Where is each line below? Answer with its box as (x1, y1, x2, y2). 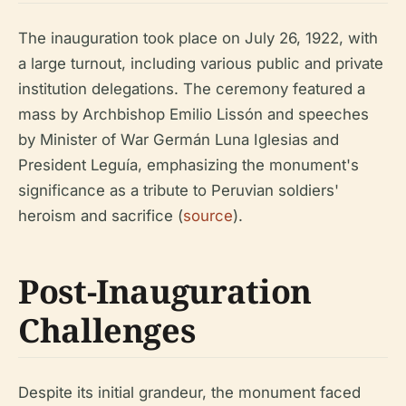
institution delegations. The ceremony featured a (18, 80, 365, 99)
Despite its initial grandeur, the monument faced (18, 383, 361, 402)
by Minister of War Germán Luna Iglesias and (18, 130, 339, 150)
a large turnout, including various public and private (18, 54, 383, 73)
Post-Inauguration (18, 269, 312, 314)
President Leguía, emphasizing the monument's (18, 156, 359, 175)
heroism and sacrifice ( (18, 207, 183, 226)
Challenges (18, 308, 196, 353)
